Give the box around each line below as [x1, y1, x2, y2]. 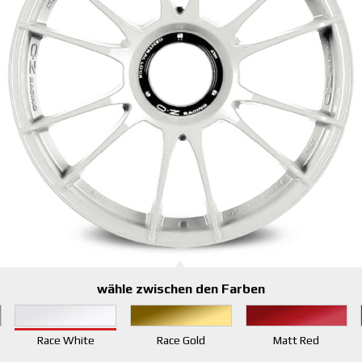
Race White [36, 333, 95, 347]
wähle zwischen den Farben [97, 281, 265, 297]
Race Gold [156, 333, 205, 347]
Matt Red [273, 333, 320, 347]
